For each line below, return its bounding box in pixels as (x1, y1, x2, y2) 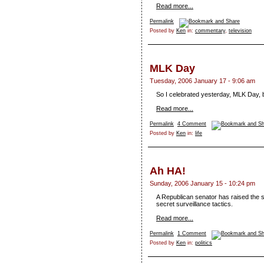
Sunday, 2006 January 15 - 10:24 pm (150, 180, 255, 187)
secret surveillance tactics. (156, 200, 233, 208)
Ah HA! (150, 165, 186, 177)
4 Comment (177, 121, 206, 127)
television (229, 28, 252, 34)
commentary (195, 28, 225, 34)
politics (195, 240, 212, 246)
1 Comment (177, 230, 206, 237)
